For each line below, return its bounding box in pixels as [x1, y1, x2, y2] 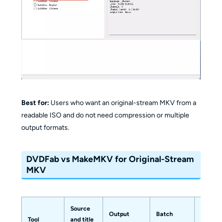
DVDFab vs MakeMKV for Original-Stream [26, 154, 194, 165]
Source [70, 205, 90, 213]
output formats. [21, 123, 69, 132]
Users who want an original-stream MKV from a [49, 99, 196, 108]
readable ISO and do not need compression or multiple [21, 111, 189, 120]
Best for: [21, 99, 49, 108]
